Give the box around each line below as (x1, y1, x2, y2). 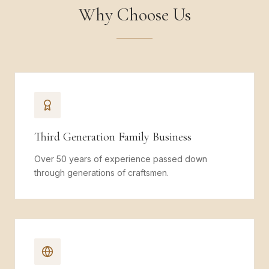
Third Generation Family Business (34, 130, 192, 144)
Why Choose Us (78, 4, 191, 26)
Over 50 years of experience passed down (34, 154, 207, 164)
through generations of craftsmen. (34, 168, 169, 178)
